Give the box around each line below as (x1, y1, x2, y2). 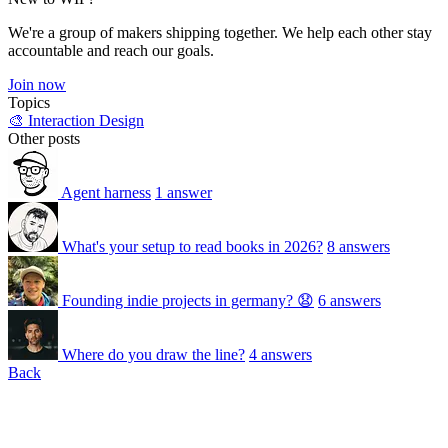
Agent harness (61, 184, 151, 201)
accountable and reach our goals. (8, 42, 214, 59)
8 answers (327, 238, 390, 255)
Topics (8, 94, 50, 111)
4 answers (249, 346, 312, 363)
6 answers (318, 292, 381, 309)
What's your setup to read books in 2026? (62, 238, 323, 255)
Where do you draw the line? (62, 346, 245, 363)
